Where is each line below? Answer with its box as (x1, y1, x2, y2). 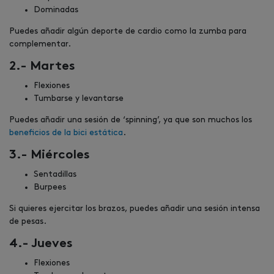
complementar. (9, 40, 71, 48)
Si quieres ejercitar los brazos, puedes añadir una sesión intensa (9, 204, 260, 213)
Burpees (34, 183, 66, 191)
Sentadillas (34, 170, 76, 179)
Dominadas (34, 6, 78, 14)
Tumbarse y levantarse (34, 94, 124, 103)
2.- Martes (9, 61, 75, 73)
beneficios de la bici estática (9, 128, 123, 137)
